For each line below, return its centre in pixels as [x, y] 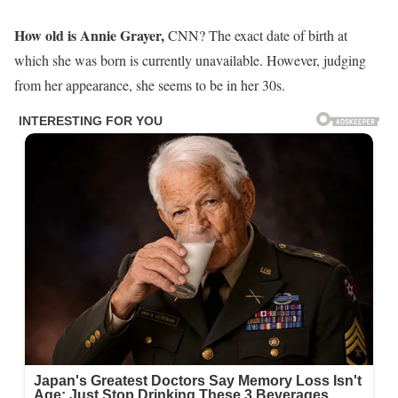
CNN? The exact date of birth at [256, 35]
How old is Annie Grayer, [89, 35]
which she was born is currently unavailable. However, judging [190, 60]
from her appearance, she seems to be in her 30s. [150, 84]
